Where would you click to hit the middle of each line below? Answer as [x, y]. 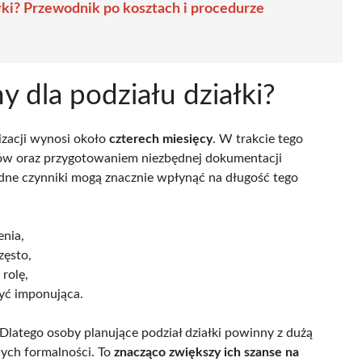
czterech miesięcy [161, 139]
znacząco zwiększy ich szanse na [206, 352]
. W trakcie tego [258, 139]
